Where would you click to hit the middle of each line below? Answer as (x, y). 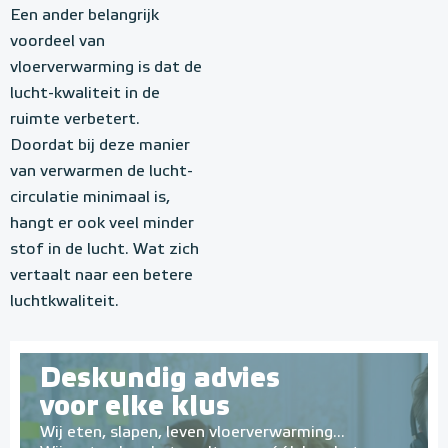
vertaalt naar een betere (101, 276)
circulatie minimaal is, (90, 198)
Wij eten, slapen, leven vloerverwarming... (192, 433)
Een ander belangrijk (84, 16)
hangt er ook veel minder (102, 224)
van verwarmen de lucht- (101, 172)
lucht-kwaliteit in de (85, 94)
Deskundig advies (160, 379)
